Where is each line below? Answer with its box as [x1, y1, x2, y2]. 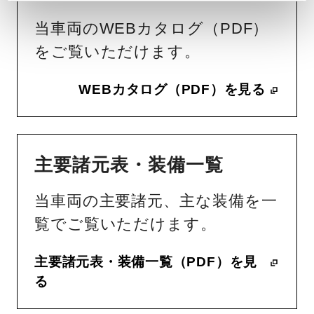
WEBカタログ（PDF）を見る [78, 82, 266, 97]
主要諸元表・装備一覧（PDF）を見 [34, 254, 258, 270]
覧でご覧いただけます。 [34, 215, 217, 233]
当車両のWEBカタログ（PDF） [34, 20, 269, 38]
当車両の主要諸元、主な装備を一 [34, 192, 278, 210]
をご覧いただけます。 [34, 43, 200, 61]
